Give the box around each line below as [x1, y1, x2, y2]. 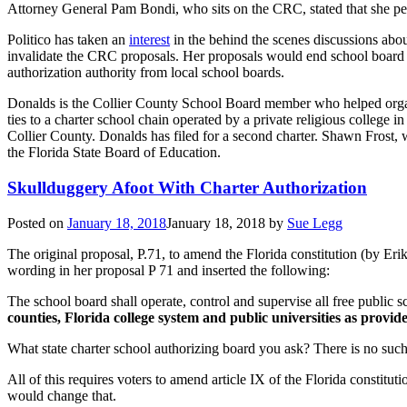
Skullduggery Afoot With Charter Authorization [7, 177, 367, 197]
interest [129, 32, 170, 48]
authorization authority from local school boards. [7, 65, 284, 81]
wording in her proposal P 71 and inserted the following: [7, 262, 330, 278]
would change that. [7, 387, 116, 403]
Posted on [7, 214, 67, 231]
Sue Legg [287, 214, 342, 231]
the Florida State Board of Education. [7, 144, 221, 161]
